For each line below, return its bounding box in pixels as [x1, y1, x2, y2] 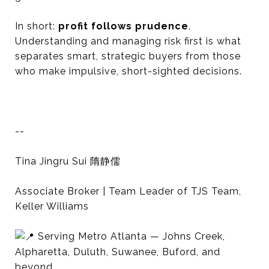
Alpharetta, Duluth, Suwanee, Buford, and [15, 246, 220, 258]
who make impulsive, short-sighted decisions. [15, 65, 242, 77]
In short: [15, 20, 58, 32]
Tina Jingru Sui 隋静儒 [15, 155, 121, 167]
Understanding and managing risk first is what [15, 35, 241, 47]
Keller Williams [15, 200, 92, 212]
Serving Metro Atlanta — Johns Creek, [35, 230, 225, 242]
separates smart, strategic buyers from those [15, 50, 241, 62]
